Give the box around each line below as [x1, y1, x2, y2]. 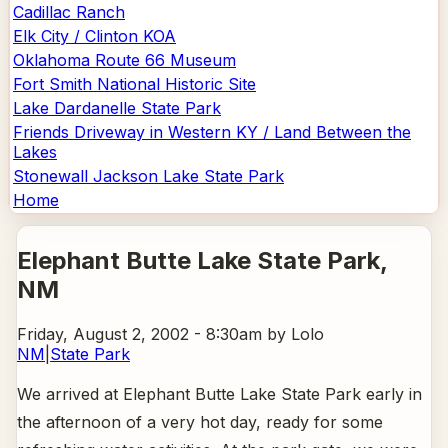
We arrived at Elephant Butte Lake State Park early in [17, 383, 422, 404]
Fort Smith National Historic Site [13, 74, 256, 94]
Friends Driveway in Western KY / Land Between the [13, 122, 411, 142]
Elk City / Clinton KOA [13, 26, 176, 46]
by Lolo [262, 323, 324, 344]
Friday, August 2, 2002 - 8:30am [17, 323, 262, 344]
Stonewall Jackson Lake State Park [13, 166, 284, 186]
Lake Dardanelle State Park [13, 98, 221, 118]
